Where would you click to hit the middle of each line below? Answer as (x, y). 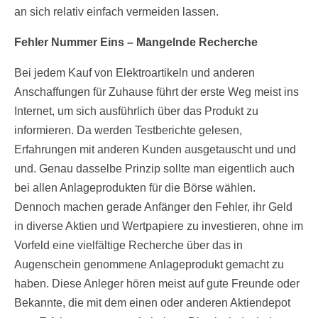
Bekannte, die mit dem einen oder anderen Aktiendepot (152, 303)
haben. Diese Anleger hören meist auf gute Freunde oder (157, 284)
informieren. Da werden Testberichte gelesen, (128, 131)
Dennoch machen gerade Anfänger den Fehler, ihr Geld (153, 207)
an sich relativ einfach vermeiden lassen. (116, 12)
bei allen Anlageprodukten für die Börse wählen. (135, 188)
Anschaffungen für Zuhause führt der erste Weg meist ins (157, 92)
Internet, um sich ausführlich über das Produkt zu (136, 111)
